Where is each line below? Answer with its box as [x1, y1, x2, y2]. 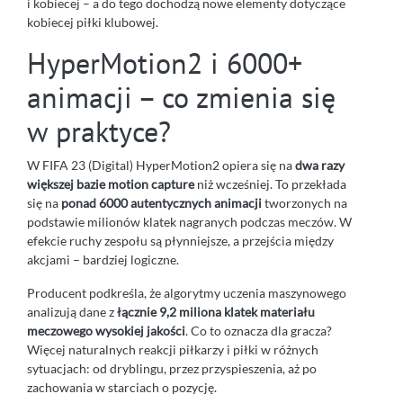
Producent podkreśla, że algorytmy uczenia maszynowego [27, 284, 346, 300]
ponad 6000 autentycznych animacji [61, 194, 262, 210]
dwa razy [295, 157, 345, 173]
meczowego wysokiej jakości [27, 322, 185, 338]
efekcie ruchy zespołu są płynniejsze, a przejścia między [27, 232, 334, 248]
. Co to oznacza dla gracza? [185, 322, 332, 338]
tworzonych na [262, 194, 347, 210]
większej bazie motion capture [27, 175, 194, 192]
